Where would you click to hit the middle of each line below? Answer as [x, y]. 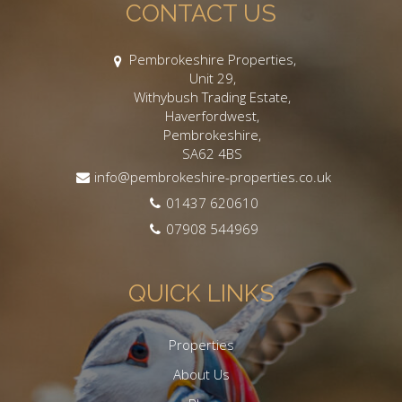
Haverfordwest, [212, 115]
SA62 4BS [212, 153]
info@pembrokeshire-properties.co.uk [212, 176]
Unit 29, [212, 78]
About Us [201, 374]
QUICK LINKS [201, 293]
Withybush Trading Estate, [212, 96]
